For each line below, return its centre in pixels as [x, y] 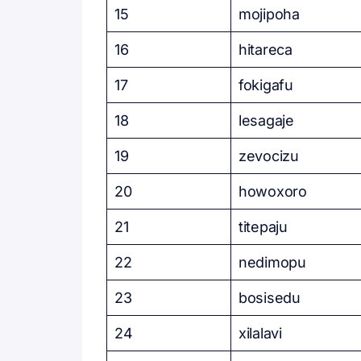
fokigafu [266, 85]
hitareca [266, 50]
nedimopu [272, 262]
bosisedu [270, 298]
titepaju [263, 227]
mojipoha [269, 14]
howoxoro [273, 191]
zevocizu [269, 156]
